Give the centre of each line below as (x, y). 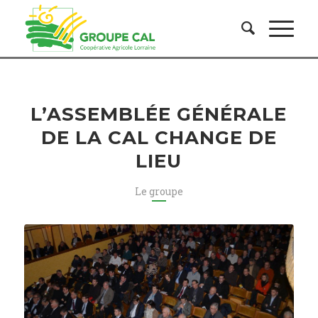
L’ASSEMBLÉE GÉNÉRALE (159, 114)
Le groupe (159, 191)
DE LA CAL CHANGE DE (159, 138)
